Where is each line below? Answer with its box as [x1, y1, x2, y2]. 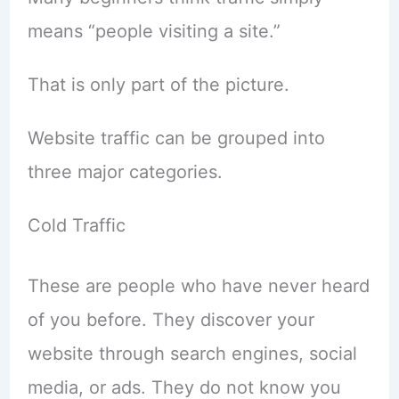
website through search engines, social [27, 342, 357, 364]
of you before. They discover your [27, 308, 314, 330]
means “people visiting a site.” [27, 20, 281, 42]
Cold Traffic [27, 214, 126, 236]
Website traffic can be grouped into [27, 126, 325, 149]
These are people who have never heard [27, 274, 370, 297]
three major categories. [27, 160, 223, 183]
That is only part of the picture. [27, 73, 289, 95]
